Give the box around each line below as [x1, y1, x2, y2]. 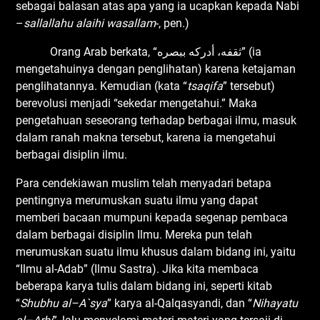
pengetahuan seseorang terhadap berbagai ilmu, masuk [16, 113, 297, 127]
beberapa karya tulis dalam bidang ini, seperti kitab [16, 279, 273, 293]
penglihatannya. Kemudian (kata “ [16, 79, 188, 93]
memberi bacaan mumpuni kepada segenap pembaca [16, 210, 289, 224]
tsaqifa [187, 79, 224, 93]
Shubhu [20, 296, 62, 310]
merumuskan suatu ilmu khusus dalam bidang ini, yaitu [16, 244, 296, 259]
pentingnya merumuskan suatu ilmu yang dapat [16, 193, 259, 207]
